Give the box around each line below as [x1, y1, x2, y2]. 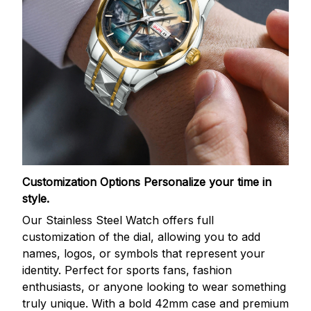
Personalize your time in [144, 175, 271, 190]
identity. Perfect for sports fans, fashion [22, 262, 232, 277]
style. [22, 192, 49, 206]
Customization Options [22, 175, 144, 190]
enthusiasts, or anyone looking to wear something [22, 279, 286, 294]
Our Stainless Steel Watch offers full [22, 212, 214, 227]
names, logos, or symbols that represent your [22, 246, 265, 260]
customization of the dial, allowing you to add [22, 229, 260, 244]
